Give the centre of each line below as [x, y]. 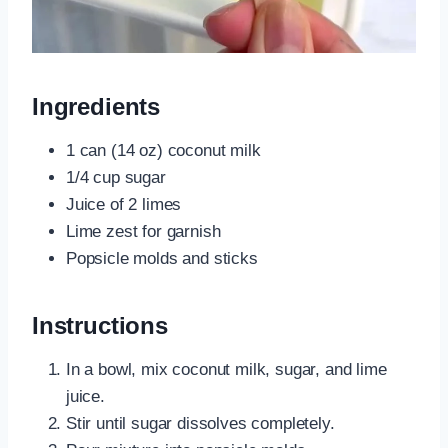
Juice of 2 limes [124, 204]
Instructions [100, 325]
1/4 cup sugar [116, 177]
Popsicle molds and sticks [162, 258]
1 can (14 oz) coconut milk [163, 150]
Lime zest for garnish [143, 231]
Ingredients [96, 106]
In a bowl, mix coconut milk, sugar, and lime [226, 369]
